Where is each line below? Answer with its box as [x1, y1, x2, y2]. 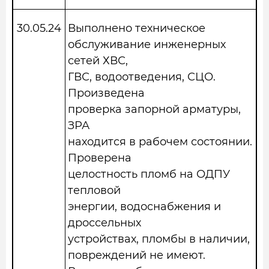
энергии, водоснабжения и [68, 200, 221, 213]
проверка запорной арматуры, [68, 103, 241, 116]
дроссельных [68, 216, 141, 229]
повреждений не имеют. [68, 249, 205, 262]
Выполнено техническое [68, 22, 205, 35]
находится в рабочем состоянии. [68, 135, 252, 148]
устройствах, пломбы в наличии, [68, 232, 250, 246]
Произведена [68, 86, 145, 100]
